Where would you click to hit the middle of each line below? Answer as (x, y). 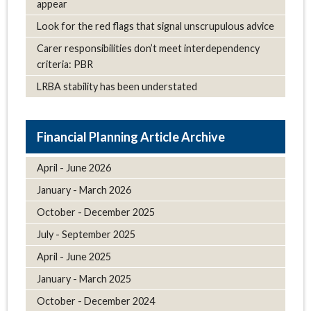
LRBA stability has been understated (117, 87)
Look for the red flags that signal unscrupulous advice (155, 26)
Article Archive (182, 136)
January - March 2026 (84, 190)
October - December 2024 (95, 301)
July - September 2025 (86, 234)
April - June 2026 (74, 167)
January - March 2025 (84, 278)
